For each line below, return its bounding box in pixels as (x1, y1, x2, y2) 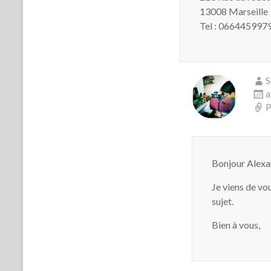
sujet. (212, 195, 233, 207)
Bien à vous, (212, 219, 260, 230)
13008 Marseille (200, 5, 268, 17)
